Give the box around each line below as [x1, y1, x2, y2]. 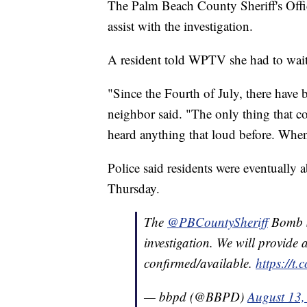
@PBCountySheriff [167, 213, 268, 231]
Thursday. [108, 180, 160, 197]
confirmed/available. [144, 254, 256, 272]
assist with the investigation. [108, 17, 253, 35]
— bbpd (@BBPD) [144, 288, 247, 306]
